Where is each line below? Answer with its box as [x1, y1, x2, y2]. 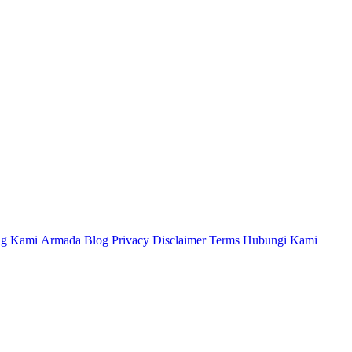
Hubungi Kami [243, 233, 317, 247]
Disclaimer [152, 233, 206, 247]
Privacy [112, 233, 149, 247]
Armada [41, 233, 81, 247]
